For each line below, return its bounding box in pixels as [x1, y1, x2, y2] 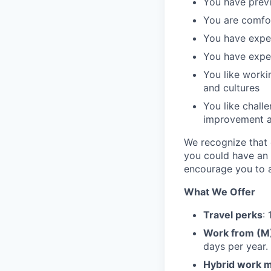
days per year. [203, 240, 268, 252]
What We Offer [184, 186, 255, 198]
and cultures [203, 82, 260, 94]
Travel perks [203, 209, 263, 221]
